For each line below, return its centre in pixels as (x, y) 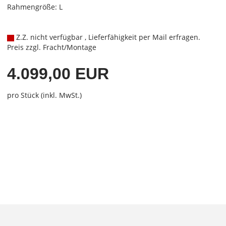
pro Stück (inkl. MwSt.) (44, 95)
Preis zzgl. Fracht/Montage (51, 47)
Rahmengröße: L (35, 7)
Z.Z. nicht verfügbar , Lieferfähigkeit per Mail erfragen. (107, 37)
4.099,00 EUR (58, 74)
